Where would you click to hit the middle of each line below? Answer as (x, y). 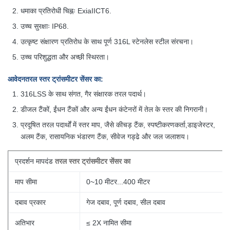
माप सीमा (26, 182)
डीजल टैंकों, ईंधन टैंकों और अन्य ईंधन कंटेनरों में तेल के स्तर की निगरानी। (114, 109)
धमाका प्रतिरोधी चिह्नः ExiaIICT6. (66, 11)
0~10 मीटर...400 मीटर (118, 182)
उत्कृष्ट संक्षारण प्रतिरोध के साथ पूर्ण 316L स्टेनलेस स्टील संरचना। (107, 42)
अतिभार (25, 223)
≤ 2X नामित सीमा (109, 223)
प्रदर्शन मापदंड (34, 161)
